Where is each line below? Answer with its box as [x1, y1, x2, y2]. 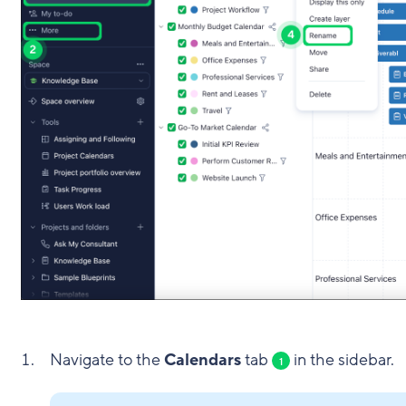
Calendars [163, 349, 241, 372]
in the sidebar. [289, 349, 394, 372]
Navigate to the [49, 349, 164, 372]
